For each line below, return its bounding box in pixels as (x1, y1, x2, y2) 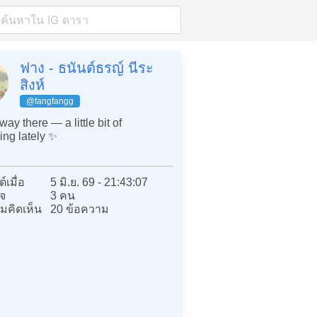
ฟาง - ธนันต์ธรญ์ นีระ (20, 60, 154, 76)
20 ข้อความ (50, 202, 110, 215)
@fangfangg (26, 96, 74, 106)
